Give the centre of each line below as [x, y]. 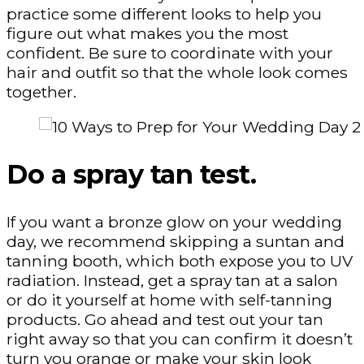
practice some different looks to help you [164, 14]
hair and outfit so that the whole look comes [177, 73]
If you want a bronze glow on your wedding [174, 221]
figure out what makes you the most [147, 34]
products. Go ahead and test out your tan [165, 319]
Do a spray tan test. [132, 174]
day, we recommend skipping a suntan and [175, 241]
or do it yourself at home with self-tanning [169, 299]
